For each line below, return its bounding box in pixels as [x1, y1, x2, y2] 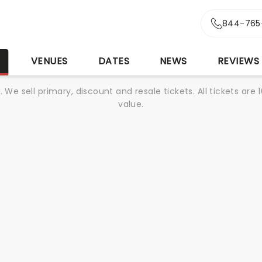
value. [118, 98, 144, 110]
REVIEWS [217, 54, 260, 68]
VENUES [30, 54, 68, 68]
